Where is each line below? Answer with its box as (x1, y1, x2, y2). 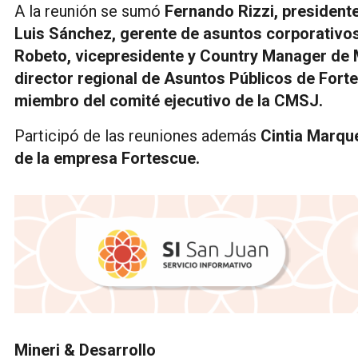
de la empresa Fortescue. (14, 148, 200, 168)
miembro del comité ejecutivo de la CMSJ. (14, 90, 323, 110)
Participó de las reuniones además (14, 125, 261, 145)
